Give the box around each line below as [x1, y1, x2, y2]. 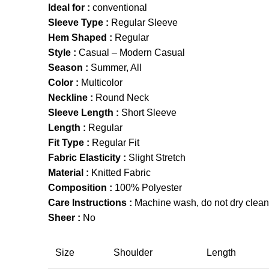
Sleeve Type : [48, 17, 111, 28]
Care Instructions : [48, 197, 134, 208]
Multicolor [81, 77, 122, 88]
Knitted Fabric [91, 167, 151, 178]
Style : [48, 47, 79, 58]
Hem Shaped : [48, 32, 115, 43]
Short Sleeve [121, 107, 177, 118]
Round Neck [95, 92, 149, 103]
